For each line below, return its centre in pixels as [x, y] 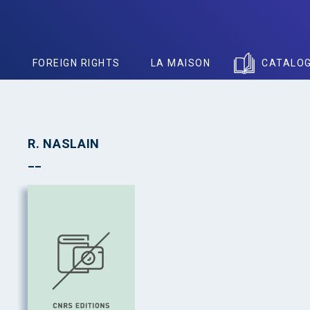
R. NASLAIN [64, 144]
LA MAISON [180, 63]
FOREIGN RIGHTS [76, 63]
